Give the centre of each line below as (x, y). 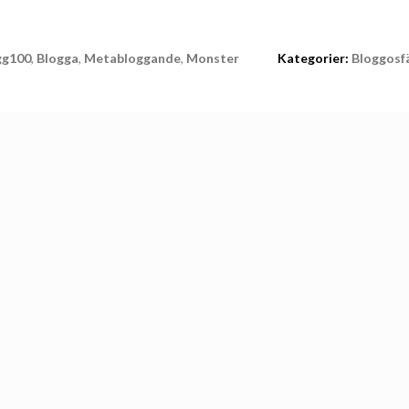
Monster (213, 58)
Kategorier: (313, 58)
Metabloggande (132, 58)
